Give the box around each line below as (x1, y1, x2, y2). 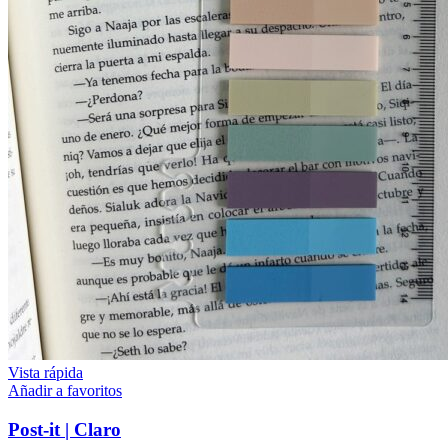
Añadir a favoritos (8, 381, 122, 399)
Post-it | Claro (8, 418, 121, 440)
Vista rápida (8, 363, 83, 381)
